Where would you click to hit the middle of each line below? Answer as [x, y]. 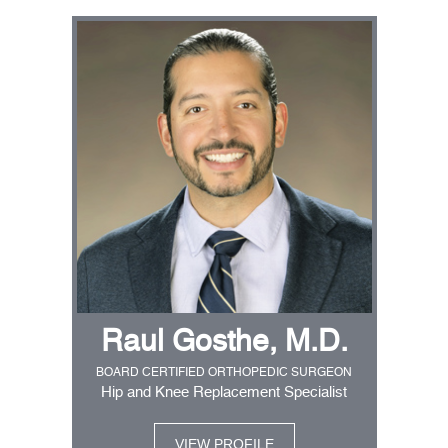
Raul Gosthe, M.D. [224, 343]
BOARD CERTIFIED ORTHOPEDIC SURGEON [224, 373]
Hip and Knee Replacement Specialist [224, 393]
